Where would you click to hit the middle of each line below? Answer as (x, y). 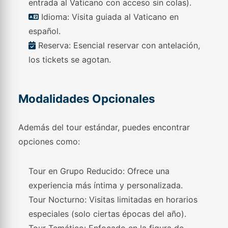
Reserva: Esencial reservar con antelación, (118, 45)
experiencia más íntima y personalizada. (106, 185)
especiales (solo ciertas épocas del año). (108, 214)
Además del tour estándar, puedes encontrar (104, 127)
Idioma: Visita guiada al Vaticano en (109, 17)
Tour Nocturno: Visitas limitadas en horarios (113, 199)
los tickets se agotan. (70, 60)
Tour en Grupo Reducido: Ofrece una (99, 171)
